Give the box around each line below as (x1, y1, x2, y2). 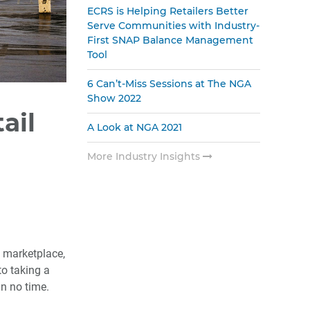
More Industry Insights (87, 150, 203, 163)
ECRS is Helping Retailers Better (87, 5, 248, 17)
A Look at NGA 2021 (87, 121, 182, 134)
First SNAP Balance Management (87, 34, 253, 46)
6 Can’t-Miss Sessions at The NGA (87, 77, 251, 90)
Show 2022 (87, 92, 141, 104)
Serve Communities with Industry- (87, 19, 259, 32)
